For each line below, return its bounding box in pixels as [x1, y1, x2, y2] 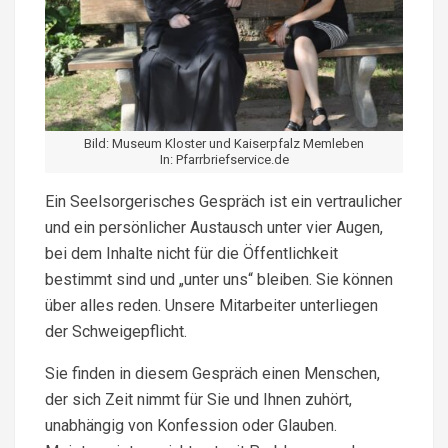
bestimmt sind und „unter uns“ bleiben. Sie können [45, 269, 393, 289]
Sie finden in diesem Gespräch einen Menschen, [45, 363, 380, 383]
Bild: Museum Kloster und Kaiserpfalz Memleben [84, 135, 364, 151]
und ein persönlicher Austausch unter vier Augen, [45, 217, 383, 237]
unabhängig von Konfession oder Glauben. [45, 415, 337, 435]
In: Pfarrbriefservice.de [159, 151, 289, 167]
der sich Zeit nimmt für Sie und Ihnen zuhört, [45, 389, 352, 409]
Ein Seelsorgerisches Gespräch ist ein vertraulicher [45, 191, 402, 211]
